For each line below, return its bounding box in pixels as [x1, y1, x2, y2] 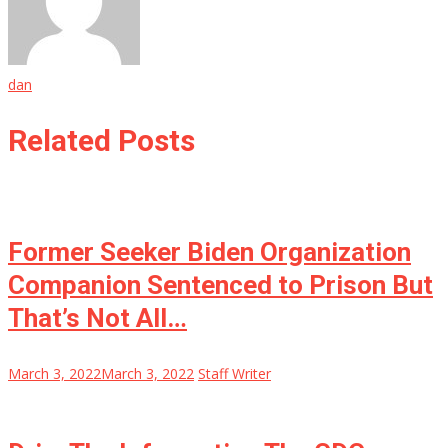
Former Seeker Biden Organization [8, 237, 411, 268]
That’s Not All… [8, 303, 187, 334]
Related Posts [8, 123, 195, 159]
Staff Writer [198, 364, 271, 384]
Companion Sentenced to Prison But [8, 270, 433, 301]
